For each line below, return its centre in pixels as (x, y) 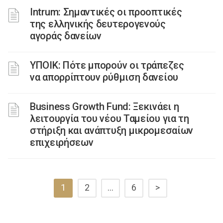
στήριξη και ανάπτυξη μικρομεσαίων (112, 130)
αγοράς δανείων (66, 36)
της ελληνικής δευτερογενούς (98, 24)
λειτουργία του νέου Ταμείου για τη (110, 118)
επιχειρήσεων (62, 142)
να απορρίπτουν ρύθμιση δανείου (104, 77)
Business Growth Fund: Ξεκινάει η (105, 107)
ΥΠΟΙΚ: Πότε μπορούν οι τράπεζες (107, 65)
